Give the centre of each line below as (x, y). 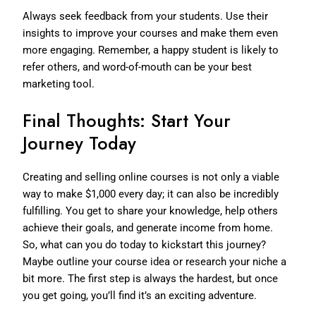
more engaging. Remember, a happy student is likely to (151, 50)
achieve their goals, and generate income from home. (148, 227)
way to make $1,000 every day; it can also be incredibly (151, 194)
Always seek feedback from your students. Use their (146, 16)
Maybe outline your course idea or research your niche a (155, 261)
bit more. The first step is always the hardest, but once (151, 278)
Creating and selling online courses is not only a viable (151, 177)
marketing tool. (59, 84)
